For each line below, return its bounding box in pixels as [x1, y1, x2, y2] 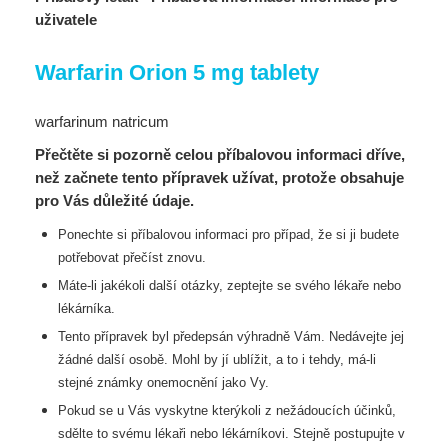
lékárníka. [57, 301, 115, 316]
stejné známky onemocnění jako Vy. [57, 375, 269, 390]
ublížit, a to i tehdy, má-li [232, 352, 376, 367]
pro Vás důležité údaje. [35, 192, 194, 209]
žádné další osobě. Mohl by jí [57, 352, 233, 367]
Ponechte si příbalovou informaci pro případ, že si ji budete [57, 227, 399, 242]
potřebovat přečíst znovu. [57, 250, 206, 265]
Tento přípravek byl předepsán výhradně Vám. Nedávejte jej [57, 329, 404, 344]
